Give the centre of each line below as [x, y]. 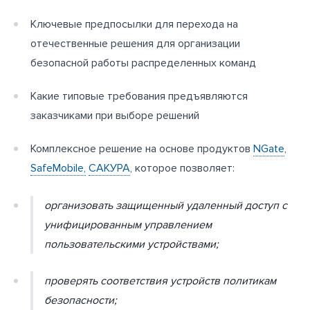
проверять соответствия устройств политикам [160, 281]
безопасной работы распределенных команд [143, 63]
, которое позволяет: [182, 168]
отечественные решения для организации [135, 43]
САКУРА [109, 168]
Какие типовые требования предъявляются [139, 96]
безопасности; [81, 301]
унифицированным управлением [128, 225]
